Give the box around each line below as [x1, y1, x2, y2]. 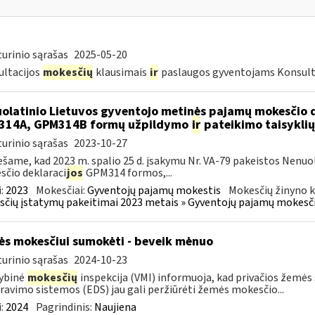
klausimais [93, 65, 149, 80]
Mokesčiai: [35, 183, 87, 198]
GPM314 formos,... [83, 165, 172, 181]
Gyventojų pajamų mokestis [86, 183, 221, 198]
